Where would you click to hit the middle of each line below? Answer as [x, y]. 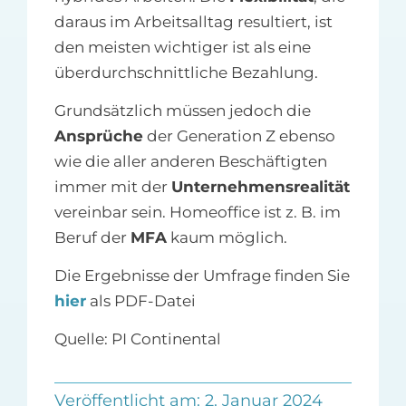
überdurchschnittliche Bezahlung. [186, 73]
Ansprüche [98, 136]
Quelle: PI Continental [137, 339]
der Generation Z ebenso [239, 136]
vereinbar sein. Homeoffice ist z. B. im [197, 213]
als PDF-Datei [140, 301]
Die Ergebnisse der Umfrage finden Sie [202, 276]
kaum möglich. [227, 238]
